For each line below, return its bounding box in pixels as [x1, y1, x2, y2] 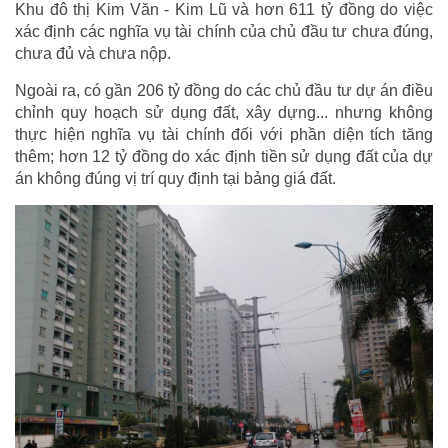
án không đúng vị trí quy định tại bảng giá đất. [15, 170, 336, 188]
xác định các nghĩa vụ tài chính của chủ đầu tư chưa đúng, [15, 23, 433, 41]
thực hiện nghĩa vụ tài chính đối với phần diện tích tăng [15, 126, 433, 144]
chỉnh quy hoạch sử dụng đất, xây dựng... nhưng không [15, 104, 433, 122]
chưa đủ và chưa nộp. [15, 45, 171, 63]
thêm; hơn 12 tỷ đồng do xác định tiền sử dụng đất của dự [15, 148, 433, 166]
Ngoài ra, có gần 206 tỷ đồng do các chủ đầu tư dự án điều [15, 82, 433, 100]
